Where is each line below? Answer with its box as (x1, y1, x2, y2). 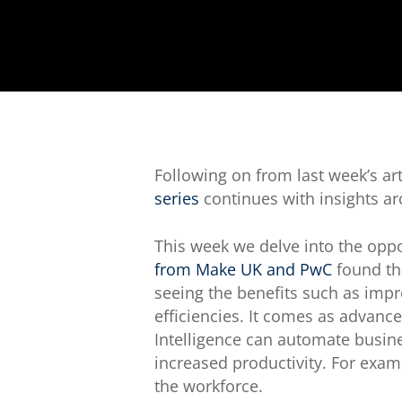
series (154, 188, 200, 209)
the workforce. (154, 375, 264, 397)
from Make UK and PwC (154, 258, 333, 280)
